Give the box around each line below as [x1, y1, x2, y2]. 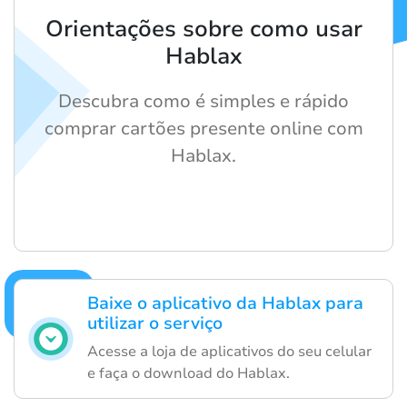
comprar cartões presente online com [44, 116, 363, 142]
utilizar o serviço [87, 312, 223, 336]
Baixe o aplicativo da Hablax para [87, 292, 363, 316]
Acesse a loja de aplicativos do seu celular [87, 342, 372, 362]
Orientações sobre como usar [45, 14, 362, 45]
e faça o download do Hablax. [87, 363, 290, 384]
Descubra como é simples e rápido [58, 89, 349, 114]
